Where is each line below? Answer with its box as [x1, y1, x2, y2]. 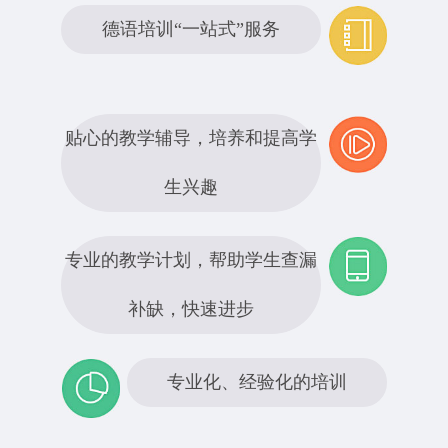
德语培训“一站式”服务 [102, 18, 281, 39]
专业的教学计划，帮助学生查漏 [65, 249, 318, 270]
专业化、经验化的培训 [166, 371, 347, 392]
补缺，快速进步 [128, 298, 255, 319]
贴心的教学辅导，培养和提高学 [65, 127, 318, 148]
